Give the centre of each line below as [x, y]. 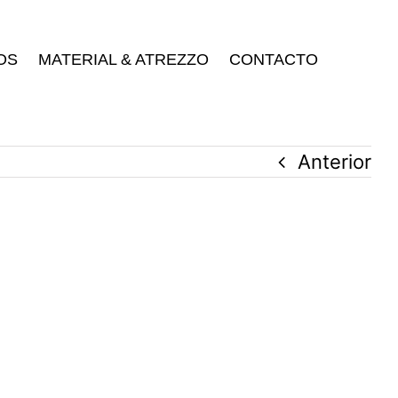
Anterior [334, 162]
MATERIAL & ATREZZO [123, 60]
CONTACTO [274, 60]
